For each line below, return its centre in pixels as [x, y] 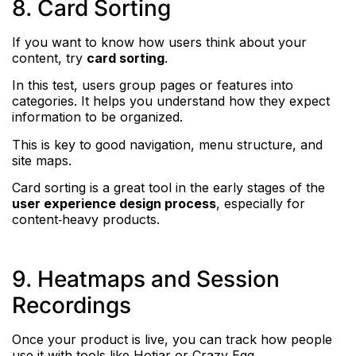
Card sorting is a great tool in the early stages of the [168, 187]
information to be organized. [97, 117]
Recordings [72, 305]
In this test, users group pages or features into [153, 85]
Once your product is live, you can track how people [172, 339]
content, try [49, 58]
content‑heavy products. [86, 219]
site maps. [42, 160]
